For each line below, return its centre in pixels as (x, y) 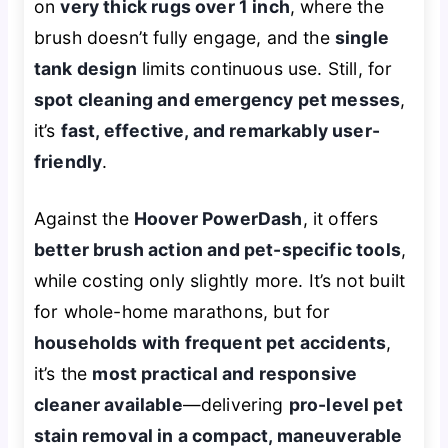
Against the (83, 219)
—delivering (235, 405)
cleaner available (108, 405)
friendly (68, 161)
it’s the (63, 374)
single (362, 37)
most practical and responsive (225, 374)
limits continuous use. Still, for (264, 68)
